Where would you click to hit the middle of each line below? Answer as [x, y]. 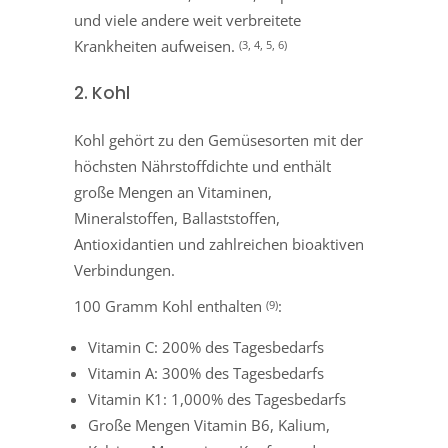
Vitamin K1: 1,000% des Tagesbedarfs [217, 399]
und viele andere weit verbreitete [187, 20]
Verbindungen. [124, 270]
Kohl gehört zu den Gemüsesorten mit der [218, 140]
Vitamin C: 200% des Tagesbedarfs [206, 347]
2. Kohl [102, 93]
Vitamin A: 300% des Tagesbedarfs [206, 373]
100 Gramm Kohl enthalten [170, 306]
